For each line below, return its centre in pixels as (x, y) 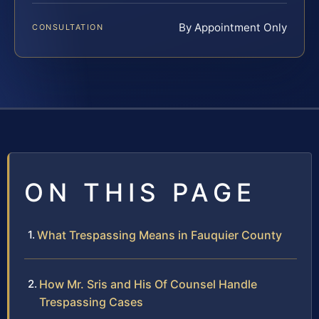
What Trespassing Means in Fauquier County (159, 235)
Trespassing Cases (91, 302)
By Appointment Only (233, 27)
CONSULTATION (68, 27)
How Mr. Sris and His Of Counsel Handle (148, 284)
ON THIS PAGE (140, 192)
